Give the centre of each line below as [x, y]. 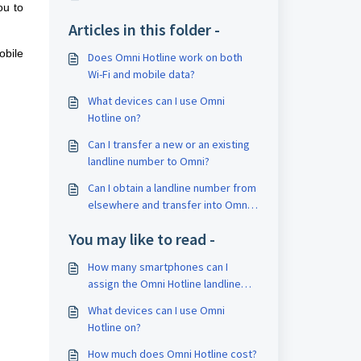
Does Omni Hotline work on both [165, 57]
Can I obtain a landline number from [172, 188]
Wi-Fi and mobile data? [141, 74]
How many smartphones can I [158, 267]
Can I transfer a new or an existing [168, 144]
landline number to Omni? [148, 161]
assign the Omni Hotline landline [164, 284]
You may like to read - [141, 239]
